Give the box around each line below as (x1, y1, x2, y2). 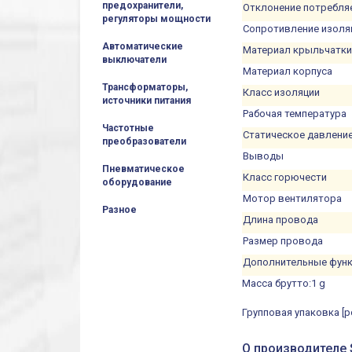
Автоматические (102, 41, 183, 52)
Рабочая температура (243, 107, 347, 119)
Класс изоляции (243, 86, 321, 98)
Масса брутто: (242, 277, 312, 289)
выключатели (102, 54, 167, 65)
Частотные (102, 123, 154, 134)
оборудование (102, 177, 172, 188)
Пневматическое (102, 163, 185, 174)
